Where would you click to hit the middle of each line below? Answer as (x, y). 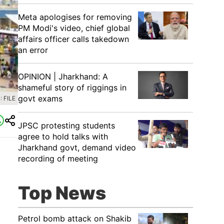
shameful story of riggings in (72, 87)
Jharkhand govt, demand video (77, 147)
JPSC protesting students (66, 125)
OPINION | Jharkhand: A (63, 76)
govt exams (40, 98)
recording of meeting (58, 158)
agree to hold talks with (63, 136)
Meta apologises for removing (75, 17)
